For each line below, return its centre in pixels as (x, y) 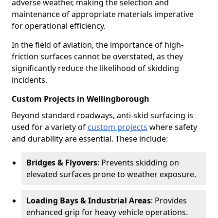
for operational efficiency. (59, 26)
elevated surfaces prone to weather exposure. (111, 174)
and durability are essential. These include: (90, 139)
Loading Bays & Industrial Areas (89, 200)
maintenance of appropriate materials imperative (103, 14)
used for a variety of (50, 127)
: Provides (169, 200)
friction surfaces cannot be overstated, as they (97, 56)
